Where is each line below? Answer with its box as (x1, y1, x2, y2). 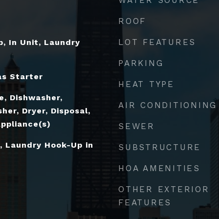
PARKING (118, 58, 164, 68)
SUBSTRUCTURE (118, 142, 201, 152)
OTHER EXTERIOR (118, 184, 210, 194)
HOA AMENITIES (118, 163, 200, 173)
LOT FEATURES (118, 37, 196, 47)
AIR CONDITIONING (118, 100, 217, 110)
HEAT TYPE (118, 79, 175, 89)
